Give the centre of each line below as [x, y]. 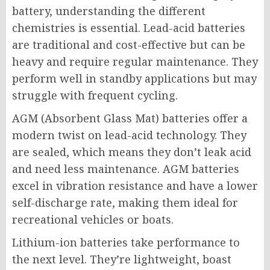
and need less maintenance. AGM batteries [126, 169]
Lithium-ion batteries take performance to [126, 243]
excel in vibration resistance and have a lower [135, 186]
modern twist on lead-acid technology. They [129, 135]
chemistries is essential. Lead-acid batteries [129, 28]
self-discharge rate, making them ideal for [125, 203]
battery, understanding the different [109, 11]
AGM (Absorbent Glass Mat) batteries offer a [130, 118]
